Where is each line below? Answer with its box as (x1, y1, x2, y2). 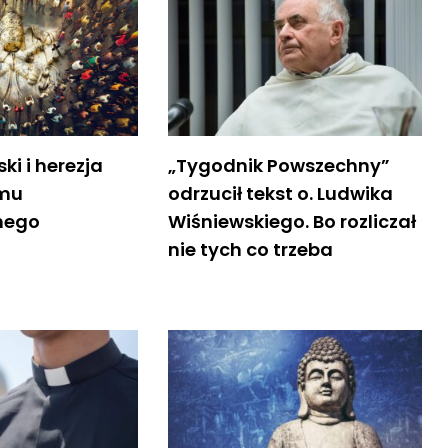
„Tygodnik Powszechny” (167, 152, 390, 178)
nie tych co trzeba (167, 236, 333, 262)
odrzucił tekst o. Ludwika (167, 180, 393, 206)
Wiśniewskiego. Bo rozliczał (167, 208, 416, 234)
